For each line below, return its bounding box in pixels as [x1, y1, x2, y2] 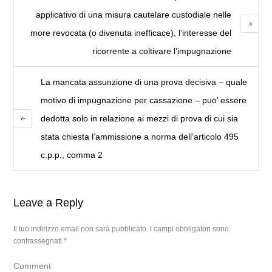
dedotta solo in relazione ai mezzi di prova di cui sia [41, 114, 239, 123]
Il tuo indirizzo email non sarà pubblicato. [13, 225, 149, 233]
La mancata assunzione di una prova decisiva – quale [41, 77, 248, 87]
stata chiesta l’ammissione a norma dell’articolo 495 [41, 132, 239, 141]
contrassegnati [13, 237, 64, 245]
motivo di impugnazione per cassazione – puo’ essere [41, 95, 247, 105]
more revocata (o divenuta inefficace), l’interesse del [30, 28, 231, 38]
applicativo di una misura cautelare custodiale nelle [35, 10, 231, 19]
